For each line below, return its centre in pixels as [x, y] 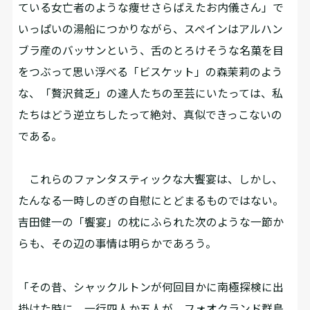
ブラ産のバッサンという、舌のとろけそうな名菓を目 [151, 50]
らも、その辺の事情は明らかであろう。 [118, 244]
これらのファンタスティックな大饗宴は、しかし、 [151, 179]
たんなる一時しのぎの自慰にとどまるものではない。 [151, 201]
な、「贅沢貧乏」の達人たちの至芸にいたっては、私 [151, 93]
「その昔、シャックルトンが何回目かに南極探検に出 [151, 286]
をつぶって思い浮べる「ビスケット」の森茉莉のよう [151, 71]
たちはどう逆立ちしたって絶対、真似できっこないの [151, 114]
